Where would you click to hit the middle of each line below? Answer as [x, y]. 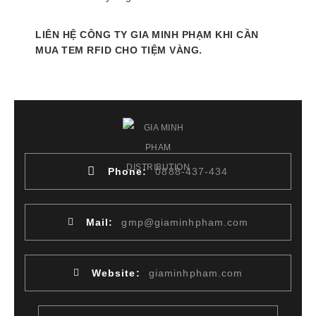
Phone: [127, 171]
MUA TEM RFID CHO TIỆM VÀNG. [119, 50]
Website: [116, 273]
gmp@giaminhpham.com [185, 222]
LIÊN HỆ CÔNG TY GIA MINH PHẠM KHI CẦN [147, 34]
